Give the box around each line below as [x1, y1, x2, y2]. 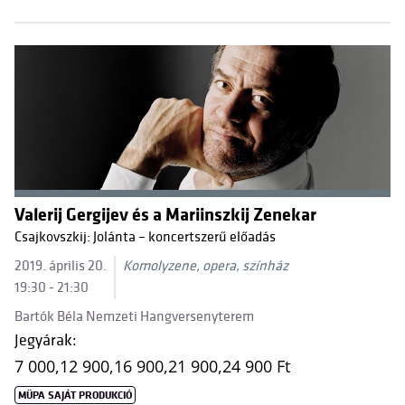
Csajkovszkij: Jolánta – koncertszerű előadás [14, 229, 276, 246]
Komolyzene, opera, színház [123, 258, 288, 275]
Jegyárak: [14, 331, 77, 350]
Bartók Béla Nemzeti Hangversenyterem [14, 308, 254, 325]
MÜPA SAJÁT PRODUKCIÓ [18, 389, 133, 402]
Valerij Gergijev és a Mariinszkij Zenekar [14, 204, 316, 226]
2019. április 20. [14, 258, 107, 275]
